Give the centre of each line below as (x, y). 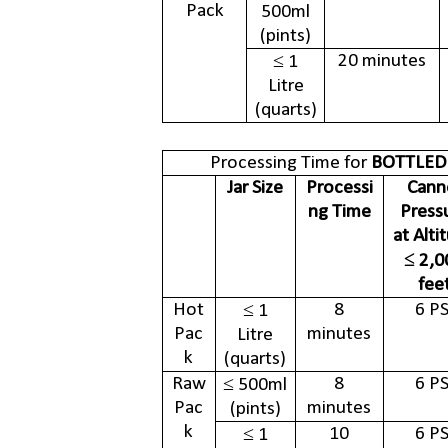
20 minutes (382, 61)
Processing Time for (290, 163)
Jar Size (255, 188)
